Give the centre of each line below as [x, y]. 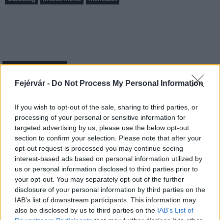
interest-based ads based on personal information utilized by [109, 159]
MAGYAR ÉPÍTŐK [35, 69]
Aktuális [15, 95]
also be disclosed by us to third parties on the [86, 210]
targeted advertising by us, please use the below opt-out [102, 128]
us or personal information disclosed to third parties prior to [106, 169]
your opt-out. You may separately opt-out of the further [99, 179]
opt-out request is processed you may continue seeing [99, 148]
